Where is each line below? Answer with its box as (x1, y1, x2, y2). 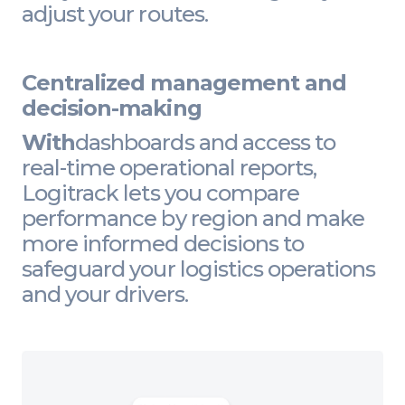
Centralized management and (22, 69, 347, 96)
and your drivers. (22, 280, 188, 307)
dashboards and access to (75, 128, 336, 155)
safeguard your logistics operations (22, 255, 376, 282)
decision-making (22, 94, 202, 121)
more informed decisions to (22, 230, 305, 257)
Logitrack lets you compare (22, 179, 300, 206)
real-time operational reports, (22, 154, 317, 181)
